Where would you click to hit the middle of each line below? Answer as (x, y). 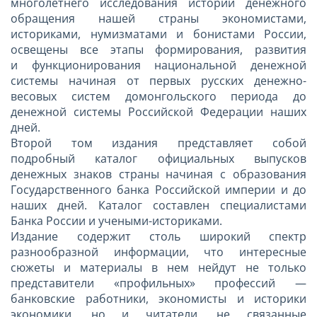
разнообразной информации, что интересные (158, 252)
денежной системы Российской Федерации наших (158, 111)
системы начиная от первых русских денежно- (158, 80)
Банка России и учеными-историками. (116, 220)
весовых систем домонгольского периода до (158, 96)
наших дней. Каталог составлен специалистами (158, 205)
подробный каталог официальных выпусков (158, 158)
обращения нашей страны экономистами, (158, 18)
